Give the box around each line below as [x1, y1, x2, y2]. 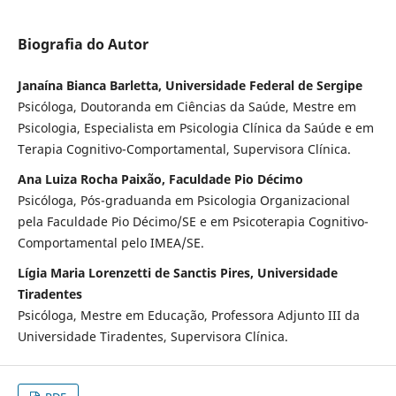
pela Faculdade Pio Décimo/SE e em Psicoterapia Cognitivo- [17, 213, 369, 231]
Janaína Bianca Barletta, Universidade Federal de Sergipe [17, 77, 362, 95]
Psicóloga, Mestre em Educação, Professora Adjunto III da [17, 307, 360, 324]
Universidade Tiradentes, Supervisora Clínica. [17, 328, 288, 346]
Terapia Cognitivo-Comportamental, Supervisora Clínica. [17, 141, 351, 158]
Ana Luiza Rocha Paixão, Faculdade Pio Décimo [17, 171, 303, 188]
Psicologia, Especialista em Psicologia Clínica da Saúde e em [17, 119, 374, 137]
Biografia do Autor [17, 34, 148, 55]
